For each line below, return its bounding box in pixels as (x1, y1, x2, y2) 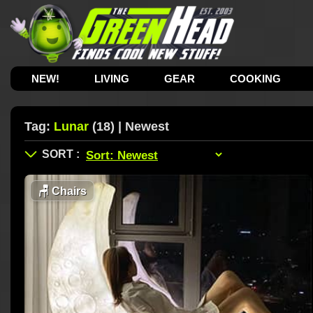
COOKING (230, 73, 282, 85)
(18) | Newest (89, 119, 169, 133)
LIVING (94, 73, 130, 85)
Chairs (49, 185, 87, 197)
